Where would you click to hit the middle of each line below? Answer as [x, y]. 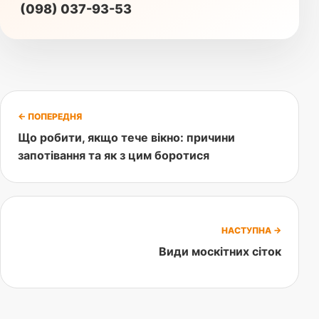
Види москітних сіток [220, 252]
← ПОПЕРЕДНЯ [50, 116]
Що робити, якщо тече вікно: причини [126, 137]
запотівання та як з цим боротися [114, 155]
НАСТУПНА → [251, 231]
